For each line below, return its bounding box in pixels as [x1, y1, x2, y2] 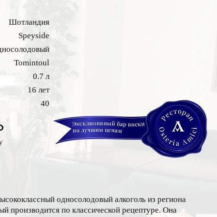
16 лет [28, 85, 49, 95]
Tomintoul [14, 58, 49, 68]
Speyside [18, 31, 49, 41]
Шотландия [9, 17, 49, 27]
